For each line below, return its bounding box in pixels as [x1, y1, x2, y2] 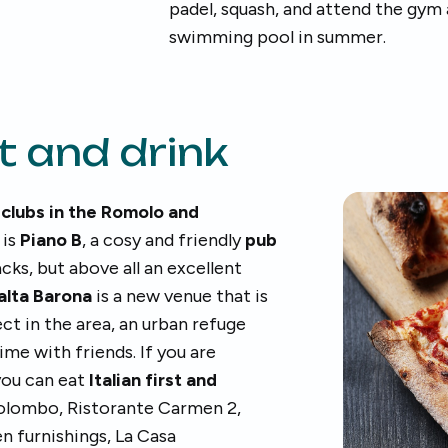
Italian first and [89, 369, 217, 391]
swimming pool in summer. [169, 26, 387, 48]
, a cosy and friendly [82, 229, 245, 251]
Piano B [20, 229, 82, 251]
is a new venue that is [92, 285, 268, 307]
